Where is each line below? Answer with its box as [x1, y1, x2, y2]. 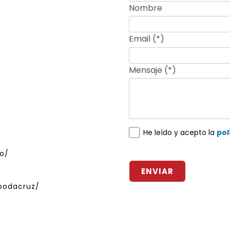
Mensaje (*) [129, 64, 177, 76]
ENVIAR [141, 166, 174, 177]
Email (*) [129, 33, 165, 45]
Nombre [129, 2, 163, 14]
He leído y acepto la [143, 127, 217, 138]
